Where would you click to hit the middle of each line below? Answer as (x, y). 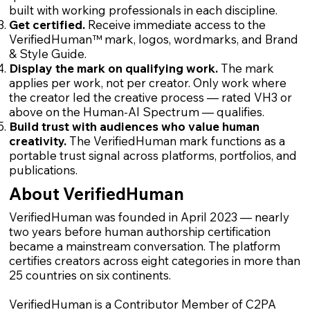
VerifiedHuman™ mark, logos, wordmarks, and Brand (153, 39)
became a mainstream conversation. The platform (144, 246)
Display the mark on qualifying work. (115, 69)
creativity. (39, 141)
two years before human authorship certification (139, 231)
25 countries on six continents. (90, 275)
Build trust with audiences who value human (134, 127)
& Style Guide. (47, 54)
